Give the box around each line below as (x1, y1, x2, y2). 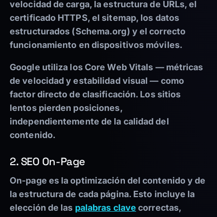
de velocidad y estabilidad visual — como (10, 76, 185, 86)
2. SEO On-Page (10, 155, 85, 169)
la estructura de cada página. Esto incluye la (10, 189, 195, 200)
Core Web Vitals (84, 62, 154, 73)
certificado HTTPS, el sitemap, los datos (10, 13, 180, 23)
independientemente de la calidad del (10, 116, 169, 127)
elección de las (10, 202, 75, 213)
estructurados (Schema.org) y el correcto (10, 26, 186, 37)
